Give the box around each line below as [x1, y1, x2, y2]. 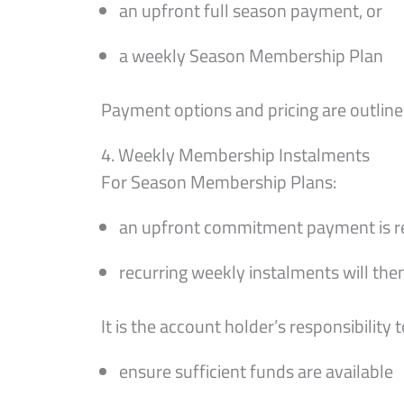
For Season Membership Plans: [101, 168, 336, 196]
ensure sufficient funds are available [119, 357, 393, 385]
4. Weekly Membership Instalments [101, 141, 370, 169]
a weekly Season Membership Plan [119, 41, 383, 69]
